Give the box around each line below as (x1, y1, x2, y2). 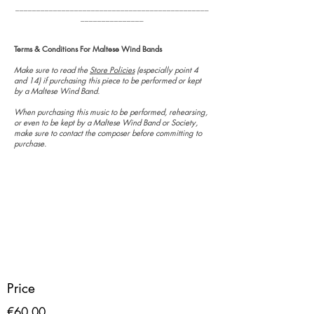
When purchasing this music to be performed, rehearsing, (14, 107, 207, 117)
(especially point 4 (135, 64, 198, 75)
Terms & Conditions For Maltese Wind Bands (14, 43, 162, 54)
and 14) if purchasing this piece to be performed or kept (14, 75, 201, 86)
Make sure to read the (14, 64, 90, 75)
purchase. (14, 138, 46, 149)
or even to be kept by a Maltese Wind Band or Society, (14, 117, 198, 128)
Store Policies (90, 64, 135, 75)
